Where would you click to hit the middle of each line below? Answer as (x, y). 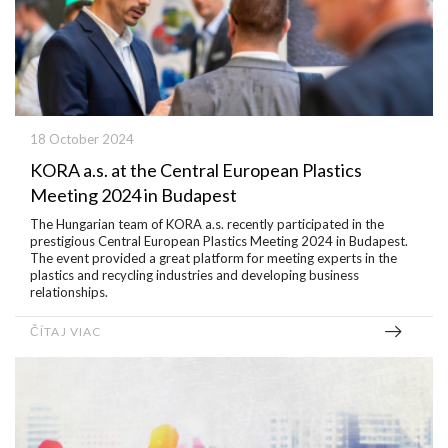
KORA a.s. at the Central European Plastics (196, 170)
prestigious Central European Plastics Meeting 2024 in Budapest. (219, 241)
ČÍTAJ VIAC (66, 331)
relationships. (69, 292)
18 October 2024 (82, 139)
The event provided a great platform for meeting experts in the (213, 258)
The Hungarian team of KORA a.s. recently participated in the (207, 224)
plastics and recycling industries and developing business (194, 275)
